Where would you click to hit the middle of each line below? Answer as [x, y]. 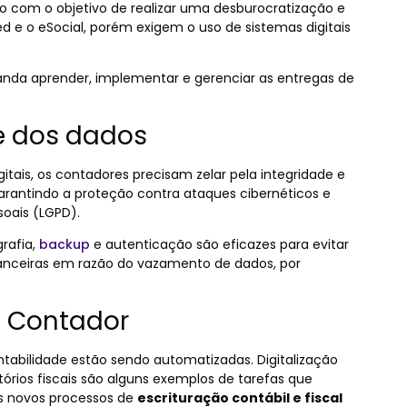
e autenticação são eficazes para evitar [219, 245]
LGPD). [61, 212]
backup [65, 245]
